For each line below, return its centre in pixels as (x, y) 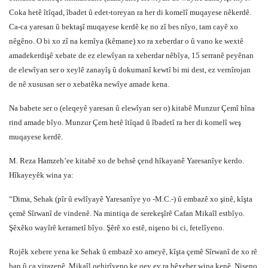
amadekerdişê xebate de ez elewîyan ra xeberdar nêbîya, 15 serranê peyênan (131, 55)
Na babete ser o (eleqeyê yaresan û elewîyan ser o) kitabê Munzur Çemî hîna (132, 108)
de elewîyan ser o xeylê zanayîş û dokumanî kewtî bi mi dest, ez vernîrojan (130, 70)
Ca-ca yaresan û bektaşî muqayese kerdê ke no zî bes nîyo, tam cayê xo (124, 27)
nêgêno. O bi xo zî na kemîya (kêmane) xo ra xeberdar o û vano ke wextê (126, 41)
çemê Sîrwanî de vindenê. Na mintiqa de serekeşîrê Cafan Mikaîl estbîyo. (127, 213)
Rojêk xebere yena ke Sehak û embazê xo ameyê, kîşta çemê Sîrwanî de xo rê (133, 252)
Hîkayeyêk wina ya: (41, 175)
